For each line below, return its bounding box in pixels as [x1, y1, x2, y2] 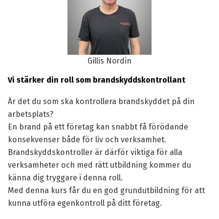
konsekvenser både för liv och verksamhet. [7, 135, 166, 144]
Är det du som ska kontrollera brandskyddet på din [7, 97, 195, 106]
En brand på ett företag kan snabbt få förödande [7, 122, 188, 131]
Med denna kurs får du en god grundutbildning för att [7, 186, 205, 195]
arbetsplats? [7, 109, 53, 119]
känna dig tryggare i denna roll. [7, 173, 123, 182]
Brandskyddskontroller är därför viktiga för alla [7, 148, 182, 157]
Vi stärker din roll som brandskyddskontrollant [7, 75, 185, 85]
